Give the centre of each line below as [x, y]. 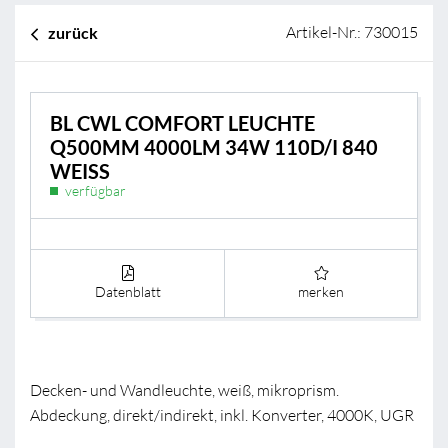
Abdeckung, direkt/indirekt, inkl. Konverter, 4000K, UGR [222, 415]
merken [321, 291]
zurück [73, 32]
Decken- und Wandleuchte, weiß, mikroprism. [184, 390]
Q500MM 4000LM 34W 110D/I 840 [213, 147]
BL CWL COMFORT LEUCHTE [182, 123]
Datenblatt [127, 291]
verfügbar [95, 191]
